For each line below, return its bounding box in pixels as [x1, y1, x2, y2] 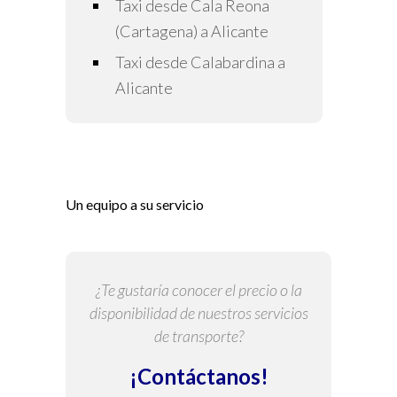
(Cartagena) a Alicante [115, 21, 269, 42]
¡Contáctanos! [128, 363, 269, 390]
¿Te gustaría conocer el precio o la [95, 280, 302, 300]
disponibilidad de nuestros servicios [89, 303, 308, 323]
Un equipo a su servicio [66, 196, 204, 214]
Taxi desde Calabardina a [115, 52, 285, 73]
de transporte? [153, 326, 244, 346]
